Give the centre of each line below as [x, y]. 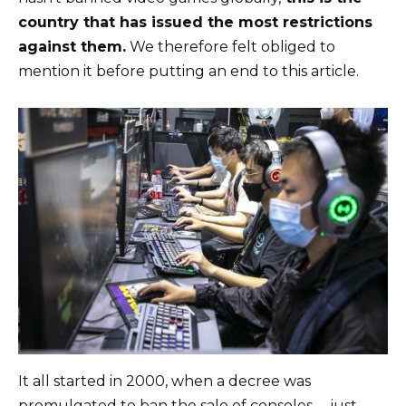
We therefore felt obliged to [231, 47]
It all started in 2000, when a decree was [164, 382]
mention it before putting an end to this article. [188, 72]
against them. [72, 47]
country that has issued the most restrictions [195, 23]
